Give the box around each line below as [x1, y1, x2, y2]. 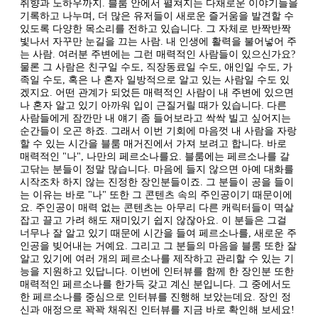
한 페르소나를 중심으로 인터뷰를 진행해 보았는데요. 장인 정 [20, 291, 291, 302]
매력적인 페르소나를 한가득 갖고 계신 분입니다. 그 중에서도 [20, 278, 291, 290]
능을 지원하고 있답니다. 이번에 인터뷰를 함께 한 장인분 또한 [20, 265, 294, 277]
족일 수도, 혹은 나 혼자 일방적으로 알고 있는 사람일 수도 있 [20, 74, 290, 85]
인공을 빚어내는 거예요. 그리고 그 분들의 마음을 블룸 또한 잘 [20, 240, 297, 251]
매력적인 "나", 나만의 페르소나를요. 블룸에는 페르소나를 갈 [20, 150, 290, 162]
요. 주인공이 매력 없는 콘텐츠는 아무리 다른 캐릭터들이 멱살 [20, 202, 294, 213]
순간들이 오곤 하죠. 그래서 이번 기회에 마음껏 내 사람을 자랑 [20, 125, 297, 136]
